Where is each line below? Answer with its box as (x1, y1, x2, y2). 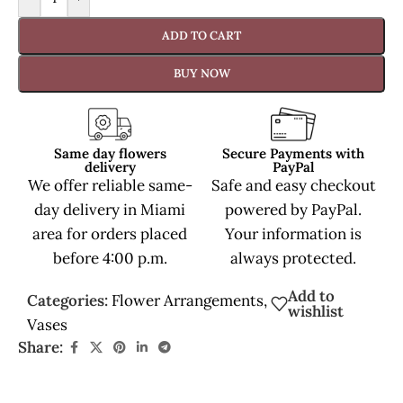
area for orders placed (32, 223, 187, 244)
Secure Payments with (222, 144, 364, 162)
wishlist (287, 300, 344, 321)
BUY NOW (173, 65, 230, 81)
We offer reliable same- (27, 175, 193, 195)
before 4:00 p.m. (52, 247, 167, 268)
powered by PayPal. (225, 199, 362, 219)
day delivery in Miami (34, 199, 185, 219)
